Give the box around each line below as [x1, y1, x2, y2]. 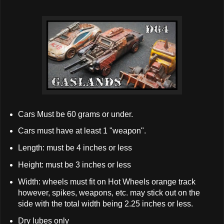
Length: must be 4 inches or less [17, 143, 132, 152]
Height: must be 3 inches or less [17, 160, 131, 169]
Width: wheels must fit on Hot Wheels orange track [17, 177, 195, 186]
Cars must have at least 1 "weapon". [17, 126, 146, 135]
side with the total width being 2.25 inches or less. [17, 199, 193, 208]
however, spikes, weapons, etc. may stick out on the [17, 188, 200, 197]
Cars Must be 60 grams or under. [17, 109, 133, 118]
